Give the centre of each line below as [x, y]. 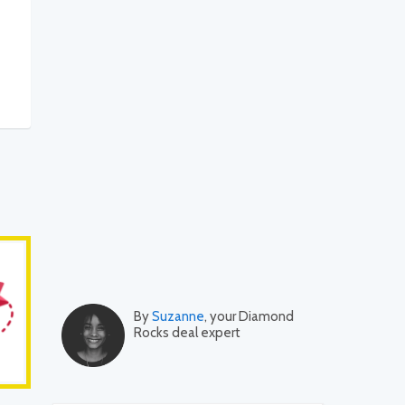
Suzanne [178, 317]
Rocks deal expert [187, 333]
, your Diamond [249, 317]
